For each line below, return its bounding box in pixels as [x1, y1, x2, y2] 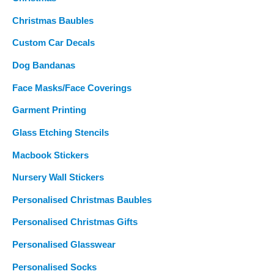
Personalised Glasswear [12, 240, 116, 250]
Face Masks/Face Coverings [12, 83, 131, 93]
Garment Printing [12, 105, 86, 116]
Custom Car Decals [12, 38, 95, 48]
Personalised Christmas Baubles [12, 194, 152, 205]
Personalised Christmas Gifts [12, 217, 138, 228]
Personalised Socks [12, 262, 97, 272]
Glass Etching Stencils [12, 127, 109, 138]
